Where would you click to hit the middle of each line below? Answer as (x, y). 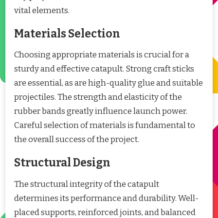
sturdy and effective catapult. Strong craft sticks (104, 69)
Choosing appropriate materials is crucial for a (102, 55)
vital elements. (42, 10)
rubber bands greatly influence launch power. (101, 111)
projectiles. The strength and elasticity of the (98, 97)
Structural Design (62, 163)
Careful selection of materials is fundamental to (105, 126)
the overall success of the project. (77, 140)
